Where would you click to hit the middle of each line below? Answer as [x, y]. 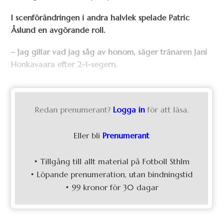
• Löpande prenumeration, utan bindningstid [111, 174]
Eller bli [88, 136]
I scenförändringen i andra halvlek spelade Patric [101, 17]
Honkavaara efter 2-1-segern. [64, 64]
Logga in [129, 110]
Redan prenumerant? [72, 110]
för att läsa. [168, 110]
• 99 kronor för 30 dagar [111, 187]
